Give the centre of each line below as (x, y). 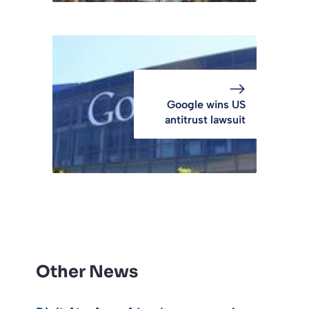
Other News (87, 272)
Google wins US (206, 105)
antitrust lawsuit (205, 120)
